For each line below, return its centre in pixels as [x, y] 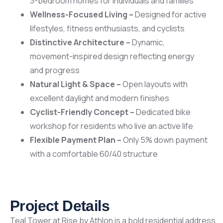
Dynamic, [148, 43]
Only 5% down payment [165, 140]
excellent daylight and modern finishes [100, 98]
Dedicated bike [163, 112]
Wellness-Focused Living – [82, 15]
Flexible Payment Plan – [76, 140]
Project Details [60, 206]
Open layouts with [154, 84]
